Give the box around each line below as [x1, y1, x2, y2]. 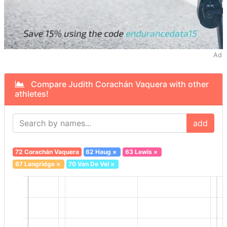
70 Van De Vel [68, 160, 109, 168]
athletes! [15, 89, 49, 99]
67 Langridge [15, 160, 55, 168]
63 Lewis [125, 148, 152, 156]
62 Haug [86, 148, 111, 156]
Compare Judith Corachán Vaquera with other [25, 79, 209, 90]
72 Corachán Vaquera [15, 148, 79, 156]
